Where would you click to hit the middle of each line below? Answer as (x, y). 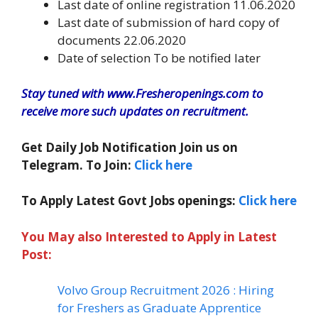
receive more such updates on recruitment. (135, 111)
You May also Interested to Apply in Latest (149, 236)
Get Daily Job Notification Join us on (130, 147)
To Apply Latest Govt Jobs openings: (130, 201)
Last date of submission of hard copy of (169, 22)
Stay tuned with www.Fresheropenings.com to (142, 93)
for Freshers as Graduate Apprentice (159, 308)
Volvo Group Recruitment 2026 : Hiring (166, 290)
